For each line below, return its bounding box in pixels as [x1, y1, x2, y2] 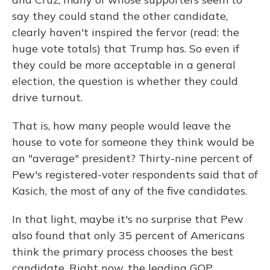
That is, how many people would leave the [12, 119, 231, 133]
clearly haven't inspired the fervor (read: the [12, 25, 239, 40]
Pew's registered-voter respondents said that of [12, 168, 258, 182]
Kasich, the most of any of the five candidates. [12, 184, 247, 198]
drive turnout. [12, 90, 83, 105]
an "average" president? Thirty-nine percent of [12, 151, 253, 166]
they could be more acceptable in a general [12, 58, 236, 72]
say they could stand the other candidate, [12, 9, 228, 24]
